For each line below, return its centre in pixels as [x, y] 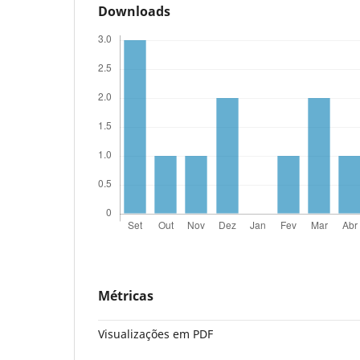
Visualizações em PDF [155, 333]
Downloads [134, 11]
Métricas [126, 295]
